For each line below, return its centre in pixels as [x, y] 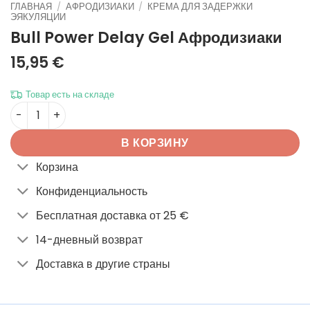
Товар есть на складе [70, 94]
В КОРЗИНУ [155, 143]
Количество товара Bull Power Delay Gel [111, 108]
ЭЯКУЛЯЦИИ [38, 17]
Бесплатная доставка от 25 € [112, 215]
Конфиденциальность [91, 191]
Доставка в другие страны [103, 264]
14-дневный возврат [89, 239]
